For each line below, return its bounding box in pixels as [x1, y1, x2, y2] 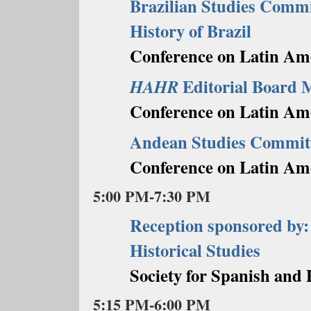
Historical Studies [129, 237, 260, 262]
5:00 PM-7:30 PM [93, 185, 210, 208]
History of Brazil [129, 18, 251, 43]
